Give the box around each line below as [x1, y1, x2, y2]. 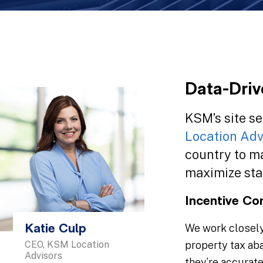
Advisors [25, 249, 62, 261]
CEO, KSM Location [25, 238, 109, 250]
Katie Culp [25, 222, 86, 236]
